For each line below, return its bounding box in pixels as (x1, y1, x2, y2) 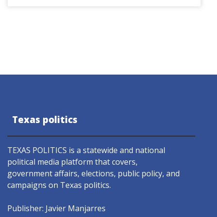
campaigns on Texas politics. (7, 179, 111, 190)
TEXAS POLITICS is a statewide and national (7, 144, 165, 155)
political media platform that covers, (7, 156, 138, 167)
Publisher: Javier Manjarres (7, 202, 106, 214)
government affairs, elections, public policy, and (7, 168, 180, 179)
